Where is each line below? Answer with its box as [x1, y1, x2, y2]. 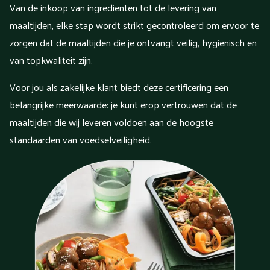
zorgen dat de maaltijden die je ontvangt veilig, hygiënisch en [10, 34, 257, 52]
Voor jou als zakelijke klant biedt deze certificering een [10, 78, 228, 96]
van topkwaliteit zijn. [10, 51, 93, 69]
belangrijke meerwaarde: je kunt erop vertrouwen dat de [10, 96, 237, 114]
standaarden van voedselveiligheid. [10, 131, 152, 149]
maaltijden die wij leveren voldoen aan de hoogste [10, 113, 213, 131]
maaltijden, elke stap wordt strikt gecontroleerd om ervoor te [10, 16, 259, 34]
